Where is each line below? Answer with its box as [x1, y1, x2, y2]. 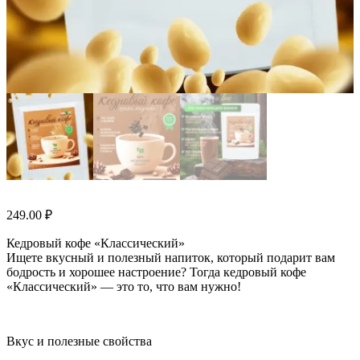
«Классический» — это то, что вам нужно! [6, 280, 241, 294]
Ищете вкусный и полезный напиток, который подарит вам [6, 251, 335, 265]
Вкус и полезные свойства [6, 334, 152, 349]
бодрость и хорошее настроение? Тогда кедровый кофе [6, 265, 306, 280]
